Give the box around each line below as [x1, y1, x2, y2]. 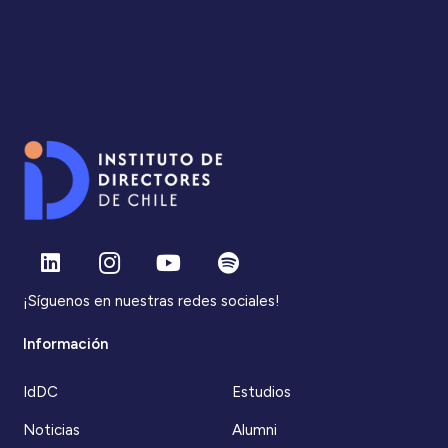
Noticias [22, 420, 80, 439]
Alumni [231, 420, 277, 439]
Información [22, 335, 108, 354]
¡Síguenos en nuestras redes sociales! [22, 291, 280, 310]
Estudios [231, 383, 291, 402]
